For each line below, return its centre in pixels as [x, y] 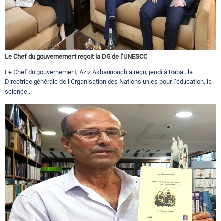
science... [18, 92]
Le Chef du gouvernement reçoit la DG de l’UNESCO [76, 57]
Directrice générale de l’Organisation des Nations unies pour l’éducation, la [108, 82]
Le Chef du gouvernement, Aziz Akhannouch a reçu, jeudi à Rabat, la [99, 72]
